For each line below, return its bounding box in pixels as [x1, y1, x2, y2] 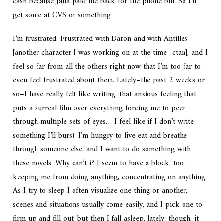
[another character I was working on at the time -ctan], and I [13, 46, 208, 60]
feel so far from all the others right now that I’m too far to [13, 60, 201, 74]
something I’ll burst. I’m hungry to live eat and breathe [13, 129, 187, 143]
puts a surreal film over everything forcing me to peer [13, 101, 186, 115]
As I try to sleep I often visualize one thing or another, [13, 184, 188, 198]
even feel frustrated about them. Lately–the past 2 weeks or [13, 74, 205, 88]
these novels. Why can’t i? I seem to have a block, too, [13, 156, 185, 171]
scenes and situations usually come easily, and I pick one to [13, 198, 203, 212]
